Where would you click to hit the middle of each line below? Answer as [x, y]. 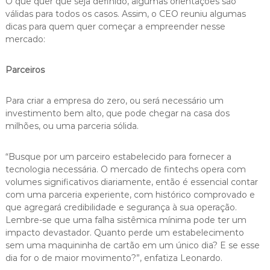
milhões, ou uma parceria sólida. [72, 126]
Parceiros [25, 70]
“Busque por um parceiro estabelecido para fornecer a [118, 156]
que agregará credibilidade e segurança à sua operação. [121, 207]
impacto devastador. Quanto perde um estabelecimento [124, 232]
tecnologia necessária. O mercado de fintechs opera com [125, 169]
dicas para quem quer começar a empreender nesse [115, 26]
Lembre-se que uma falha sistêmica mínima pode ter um [126, 220]
